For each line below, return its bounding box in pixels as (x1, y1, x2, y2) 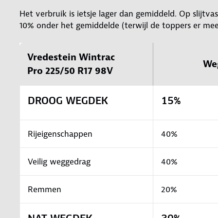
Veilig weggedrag (28, 156, 91, 167)
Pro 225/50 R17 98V (27, 64, 113, 77)
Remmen (28, 183, 61, 195)
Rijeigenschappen (28, 128, 92, 139)
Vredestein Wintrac (27, 51, 115, 63)
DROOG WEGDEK (28, 94, 108, 107)
